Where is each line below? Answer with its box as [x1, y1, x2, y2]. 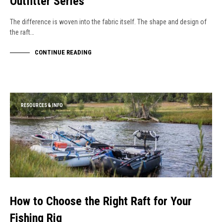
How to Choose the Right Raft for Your [10, 194, 192, 208]
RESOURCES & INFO [21, 103, 63, 109]
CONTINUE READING [35, 48, 92, 56]
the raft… [10, 28, 34, 37]
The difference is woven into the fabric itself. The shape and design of [10, 18, 207, 26]
